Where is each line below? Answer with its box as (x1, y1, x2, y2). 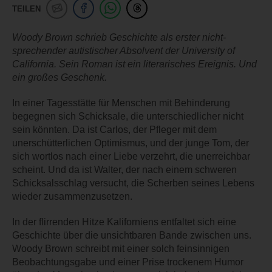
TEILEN (12, 4, 41, 14)
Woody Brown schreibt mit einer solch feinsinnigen (12, 243, 229, 254)
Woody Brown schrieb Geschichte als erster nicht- (12, 32, 226, 43)
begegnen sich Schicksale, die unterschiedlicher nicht (12, 111, 243, 122)
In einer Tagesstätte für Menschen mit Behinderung (12, 98, 230, 109)
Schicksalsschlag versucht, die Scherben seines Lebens (12, 178, 254, 189)
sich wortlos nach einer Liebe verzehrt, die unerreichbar (12, 151, 250, 162)
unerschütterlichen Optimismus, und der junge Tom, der (12, 138, 249, 149)
